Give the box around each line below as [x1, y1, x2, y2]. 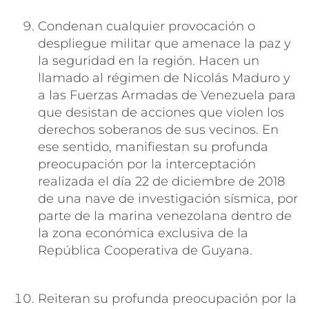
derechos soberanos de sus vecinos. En [38, 121, 279, 137]
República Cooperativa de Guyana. [38, 242, 252, 258]
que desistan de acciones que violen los [38, 104, 284, 120]
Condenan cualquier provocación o [38, 18, 255, 34]
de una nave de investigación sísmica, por [38, 190, 298, 206]
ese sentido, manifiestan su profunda [38, 139, 268, 154]
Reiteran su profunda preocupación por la [38, 290, 297, 306]
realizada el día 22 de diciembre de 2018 [38, 173, 285, 189]
